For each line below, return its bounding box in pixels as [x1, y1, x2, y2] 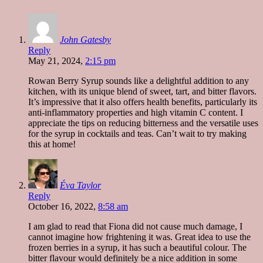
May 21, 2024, [28, 55, 85, 66]
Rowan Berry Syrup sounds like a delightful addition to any [28, 75, 249, 86]
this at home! [28, 139, 76, 149]
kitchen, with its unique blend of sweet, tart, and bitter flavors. [28, 86, 257, 96]
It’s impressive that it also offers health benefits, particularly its [28, 96, 257, 107]
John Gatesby [60, 34, 111, 45]
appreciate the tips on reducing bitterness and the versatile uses [28, 117, 258, 128]
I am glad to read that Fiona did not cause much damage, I [28, 221, 242, 231]
